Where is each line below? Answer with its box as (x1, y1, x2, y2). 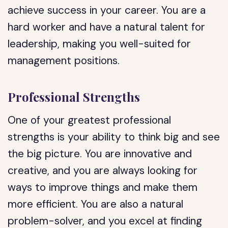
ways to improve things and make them (8, 180, 198, 194)
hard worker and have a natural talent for (8, 20, 206, 34)
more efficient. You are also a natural (8, 197, 184, 211)
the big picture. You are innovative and (8, 147, 192, 161)
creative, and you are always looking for (8, 163, 198, 178)
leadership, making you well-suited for (8, 37, 191, 51)
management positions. (8, 53, 120, 68)
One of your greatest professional (8, 113, 172, 127)
